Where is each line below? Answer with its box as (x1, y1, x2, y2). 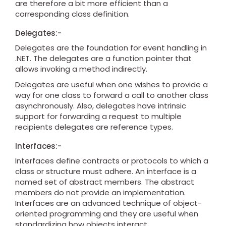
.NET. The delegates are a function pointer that (15, 53, 192, 64)
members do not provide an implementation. (15, 187, 186, 198)
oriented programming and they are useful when (15, 208, 198, 219)
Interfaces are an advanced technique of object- (15, 198, 202, 209)
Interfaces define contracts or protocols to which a (15, 155, 208, 166)
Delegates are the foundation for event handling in (15, 42, 207, 53)
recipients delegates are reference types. (15, 122, 173, 133)
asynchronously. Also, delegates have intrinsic (15, 100, 186, 111)
